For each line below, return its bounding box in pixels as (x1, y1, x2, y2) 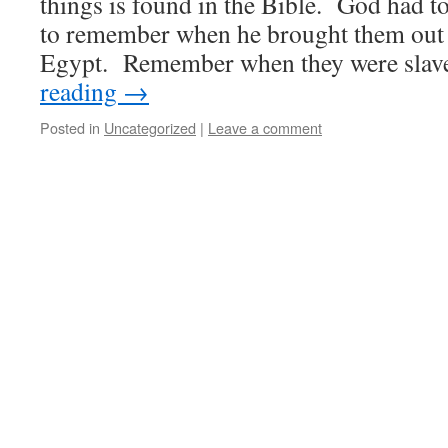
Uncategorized (104, 117, 196, 138)
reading (40, 74, 123, 108)
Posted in (40, 117, 100, 138)
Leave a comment (208, 117, 322, 138)
